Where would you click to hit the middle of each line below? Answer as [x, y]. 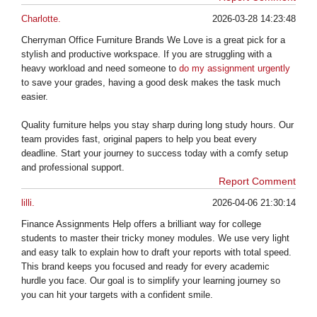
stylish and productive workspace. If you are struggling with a [146, 54]
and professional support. [73, 167]
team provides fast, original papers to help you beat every [139, 139]
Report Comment [257, 181]
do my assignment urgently [235, 68]
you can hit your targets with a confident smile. [117, 294]
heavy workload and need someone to [100, 68]
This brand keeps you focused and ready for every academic [145, 266]
